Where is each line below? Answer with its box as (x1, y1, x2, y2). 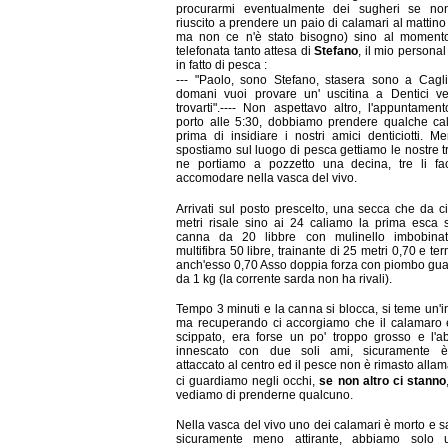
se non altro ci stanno (319, 373, 446, 388)
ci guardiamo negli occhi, (176, 373, 320, 388)
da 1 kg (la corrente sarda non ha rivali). (176, 271, 392, 286)
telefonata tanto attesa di (176, 43, 314, 58)
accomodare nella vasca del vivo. (176, 170, 357, 185)
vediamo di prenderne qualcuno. (176, 387, 353, 402)
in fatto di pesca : (176, 57, 267, 72)
